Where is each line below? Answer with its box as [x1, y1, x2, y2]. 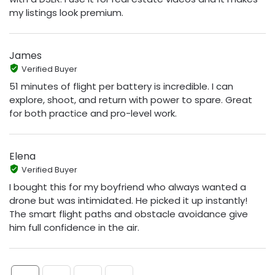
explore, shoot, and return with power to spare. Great [9, 93, 252, 106]
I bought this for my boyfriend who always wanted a [9, 180, 246, 193]
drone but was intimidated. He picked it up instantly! [9, 193, 247, 207]
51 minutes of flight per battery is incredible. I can [9, 79, 233, 93]
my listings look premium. [9, 6, 123, 19]
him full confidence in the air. [9, 220, 139, 234]
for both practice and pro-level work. [9, 106, 177, 120]
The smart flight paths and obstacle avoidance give [9, 207, 248, 220]
